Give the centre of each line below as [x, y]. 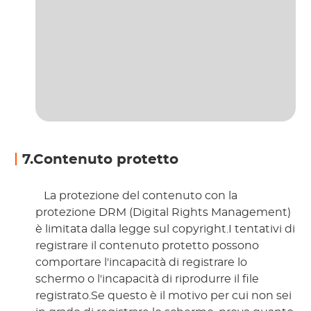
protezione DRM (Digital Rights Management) [163, 212]
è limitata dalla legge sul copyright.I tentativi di [166, 229]
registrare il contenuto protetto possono [148, 245]
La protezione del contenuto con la [140, 195]
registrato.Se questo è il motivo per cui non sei [164, 295]
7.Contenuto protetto [101, 159]
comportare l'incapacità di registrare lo [142, 262]
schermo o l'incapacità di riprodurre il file [148, 279]
